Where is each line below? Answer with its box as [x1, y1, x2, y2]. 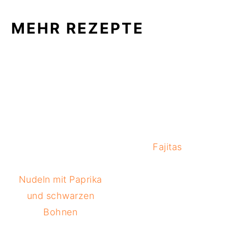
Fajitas [153, 141, 182, 152]
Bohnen [43, 206, 78, 217]
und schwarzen [26, 190, 95, 201]
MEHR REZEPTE [11, 19, 145, 37]
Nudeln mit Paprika [18, 174, 102, 185]
